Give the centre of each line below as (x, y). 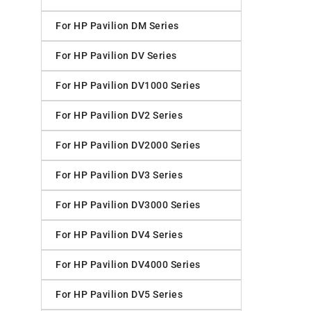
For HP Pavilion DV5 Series (119, 295)
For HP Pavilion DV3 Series (119, 175)
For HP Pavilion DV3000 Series (128, 205)
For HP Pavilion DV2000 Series (128, 145)
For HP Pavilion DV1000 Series (128, 86)
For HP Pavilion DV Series (116, 56)
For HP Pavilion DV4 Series (119, 235)
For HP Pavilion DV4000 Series (128, 265)
